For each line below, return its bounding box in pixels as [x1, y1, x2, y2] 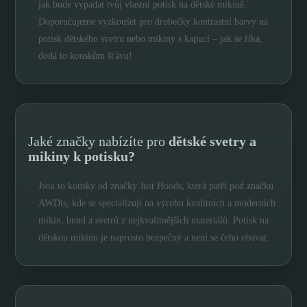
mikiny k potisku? [28, 148, 136, 164]
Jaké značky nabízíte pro [28, 133, 169, 149]
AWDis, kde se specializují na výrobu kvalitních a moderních [38, 197, 276, 208]
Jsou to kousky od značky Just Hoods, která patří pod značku [38, 180, 274, 191]
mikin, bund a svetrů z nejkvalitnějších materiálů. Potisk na [38, 214, 269, 225]
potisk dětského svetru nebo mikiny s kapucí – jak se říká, [38, 33, 263, 44]
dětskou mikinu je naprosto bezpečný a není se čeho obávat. [38, 232, 270, 243]
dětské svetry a [169, 133, 257, 149]
